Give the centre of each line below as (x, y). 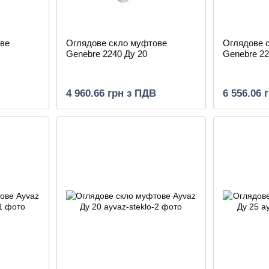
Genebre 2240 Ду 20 (106, 54)
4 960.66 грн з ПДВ (111, 93)
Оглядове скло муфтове (116, 43)
